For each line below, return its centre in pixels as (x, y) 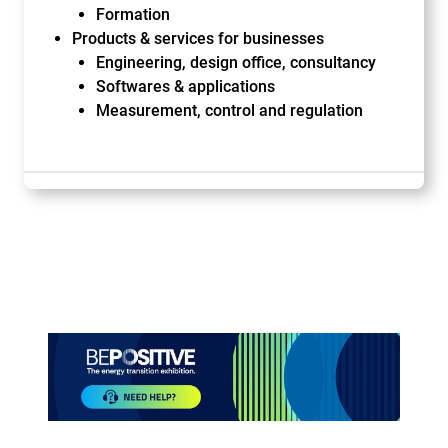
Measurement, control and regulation (229, 110)
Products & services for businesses (198, 38)
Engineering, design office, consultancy (236, 62)
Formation (133, 14)
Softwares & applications (185, 86)
